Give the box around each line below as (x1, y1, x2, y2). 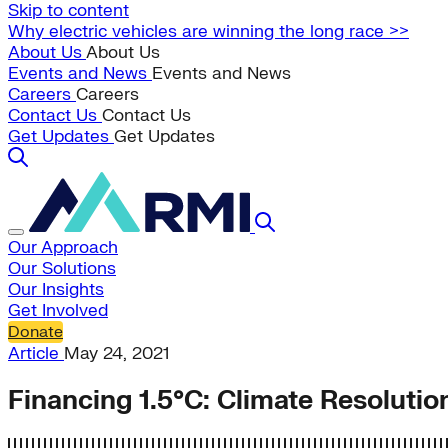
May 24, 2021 (64, 343, 169, 364)
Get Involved (8, 300, 108, 321)
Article (8, 343, 64, 364)
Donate (8, 322, 63, 342)
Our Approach (8, 237, 118, 258)
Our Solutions (8, 258, 116, 279)
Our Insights (8, 279, 104, 300)
